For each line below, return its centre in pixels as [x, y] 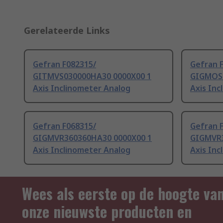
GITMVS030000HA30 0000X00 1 [92, 76]
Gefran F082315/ [64, 64]
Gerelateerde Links [67, 31]
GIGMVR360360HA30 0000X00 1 [92, 138]
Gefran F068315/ [64, 126]
